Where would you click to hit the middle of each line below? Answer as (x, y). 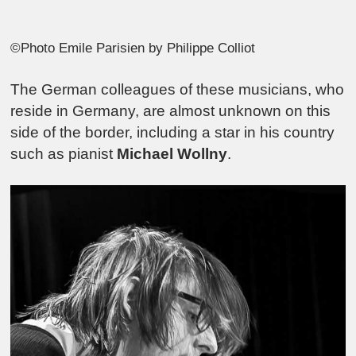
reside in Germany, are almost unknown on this (171, 110)
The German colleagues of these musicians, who (178, 89)
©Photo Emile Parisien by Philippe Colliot (133, 48)
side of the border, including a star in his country (173, 132)
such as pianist (64, 153)
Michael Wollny (172, 153)
